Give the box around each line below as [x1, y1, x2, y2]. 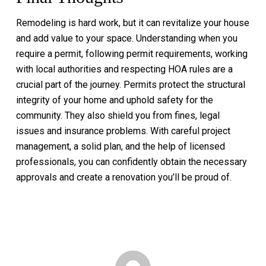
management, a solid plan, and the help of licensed [15, 141, 225, 152]
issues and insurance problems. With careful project [15, 125, 230, 137]
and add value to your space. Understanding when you [15, 33, 237, 44]
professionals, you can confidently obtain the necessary [15, 156, 247, 167]
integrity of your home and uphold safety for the [15, 94, 213, 106]
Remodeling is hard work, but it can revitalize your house [15, 17, 249, 28]
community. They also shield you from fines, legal [15, 110, 220, 121]
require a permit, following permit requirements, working [15, 48, 248, 59]
